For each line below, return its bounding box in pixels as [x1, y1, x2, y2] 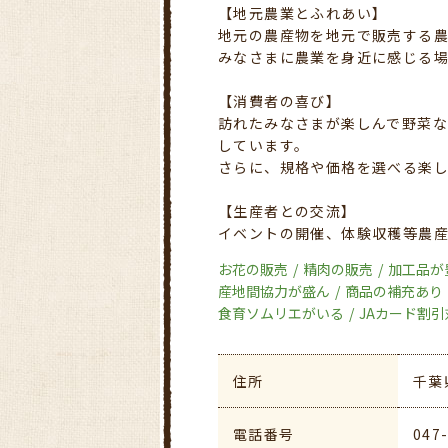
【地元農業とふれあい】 [218, 2, 388, 23]
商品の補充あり [345, 280, 443, 301]
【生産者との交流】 [218, 200, 357, 221]
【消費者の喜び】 [218, 90, 342, 111]
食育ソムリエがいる [218, 302, 344, 323]
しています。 [218, 134, 310, 155]
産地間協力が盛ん [218, 280, 330, 301]
